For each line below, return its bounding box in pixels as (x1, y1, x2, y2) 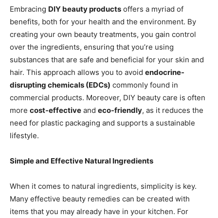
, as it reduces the (142, 105, 203, 115)
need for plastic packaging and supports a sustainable (10, 118, 195, 127)
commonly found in (110, 80, 178, 90)
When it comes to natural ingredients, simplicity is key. (10, 181, 197, 191)
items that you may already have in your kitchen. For (10, 206, 188, 216)
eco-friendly (98, 105, 142, 115)
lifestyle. (10, 130, 39, 140)
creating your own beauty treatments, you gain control (10, 29, 196, 39)
